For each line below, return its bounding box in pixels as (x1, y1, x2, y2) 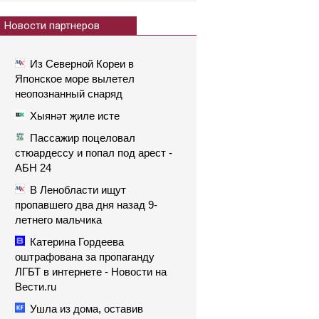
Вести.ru (15, 281, 56, 293)
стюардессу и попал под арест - (15, 147, 172, 159)
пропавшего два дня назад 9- (15, 199, 157, 211)
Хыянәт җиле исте (30, 110, 120, 122)
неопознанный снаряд (15, 88, 122, 100)
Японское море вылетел (15, 73, 135, 85)
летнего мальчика (15, 214, 102, 226)
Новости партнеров (4, 19, 100, 32)
